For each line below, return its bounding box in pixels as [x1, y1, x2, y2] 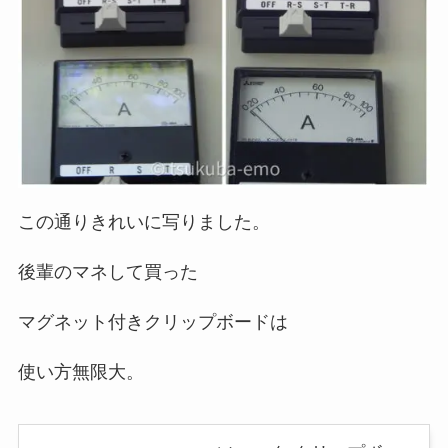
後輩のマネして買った [17, 262, 198, 283]
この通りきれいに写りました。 [17, 212, 270, 233]
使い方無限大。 [17, 362, 144, 383]
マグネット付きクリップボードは [17, 312, 288, 333]
